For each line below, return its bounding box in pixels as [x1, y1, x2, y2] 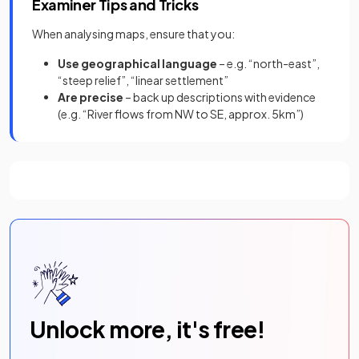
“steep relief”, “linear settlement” [58, 72, 228, 87]
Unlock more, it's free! [30, 314, 265, 343]
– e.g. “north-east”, [217, 55, 320, 71]
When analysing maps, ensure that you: [32, 26, 235, 41]
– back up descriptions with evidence [123, 89, 316, 104]
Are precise [58, 89, 123, 104]
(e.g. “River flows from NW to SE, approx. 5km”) [58, 106, 304, 121]
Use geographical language [58, 55, 217, 71]
